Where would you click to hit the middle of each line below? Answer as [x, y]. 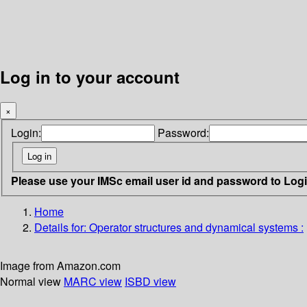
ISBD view [150, 281]
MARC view [93, 281]
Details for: [62, 227]
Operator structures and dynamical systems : [196, 227]
